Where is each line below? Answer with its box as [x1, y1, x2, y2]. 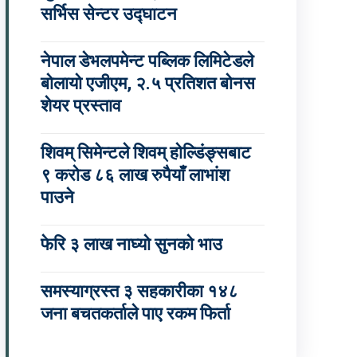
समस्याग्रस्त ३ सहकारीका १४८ [40, 281, 238, 302]
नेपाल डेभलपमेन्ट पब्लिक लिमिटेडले [40, 51, 253, 72]
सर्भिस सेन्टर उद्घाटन [40, 4, 177, 25]
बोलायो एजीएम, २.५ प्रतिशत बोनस [40, 73, 255, 94]
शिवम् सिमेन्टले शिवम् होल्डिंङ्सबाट [40, 143, 251, 163]
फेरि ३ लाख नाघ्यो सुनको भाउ [40, 234, 222, 255]
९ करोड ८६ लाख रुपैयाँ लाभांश [40, 165, 229, 186]
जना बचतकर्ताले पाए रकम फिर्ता [40, 304, 230, 324]
